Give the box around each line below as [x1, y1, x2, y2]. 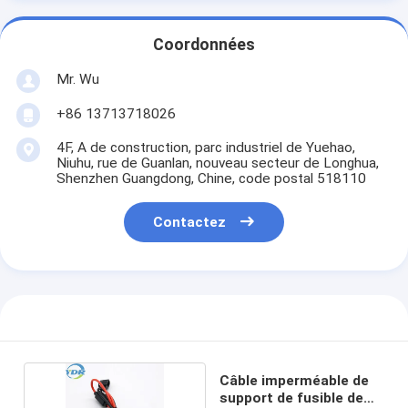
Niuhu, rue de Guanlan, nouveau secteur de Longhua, [56, 154, 379, 171]
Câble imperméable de [219, 372, 370, 389]
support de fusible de [219, 389, 364, 406]
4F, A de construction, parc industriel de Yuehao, [56, 138, 355, 156]
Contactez [153, 214, 227, 231]
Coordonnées [153, 36, 255, 55]
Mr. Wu [56, 70, 99, 87]
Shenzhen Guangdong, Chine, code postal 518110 [56, 169, 366, 187]
